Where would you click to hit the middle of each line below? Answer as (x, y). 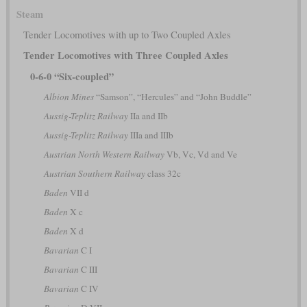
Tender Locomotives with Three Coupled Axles (125, 55)
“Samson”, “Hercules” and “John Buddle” (172, 96)
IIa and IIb (148, 115)
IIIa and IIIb (150, 135)
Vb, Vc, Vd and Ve (200, 154)
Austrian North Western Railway (104, 154)
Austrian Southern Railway (94, 173)
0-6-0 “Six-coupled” (72, 76)
